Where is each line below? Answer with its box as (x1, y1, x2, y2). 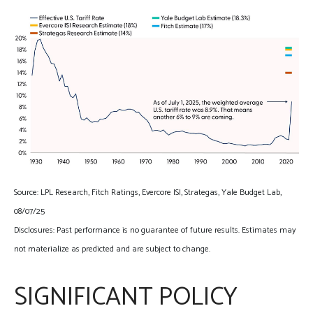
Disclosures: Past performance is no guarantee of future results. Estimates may (14, 223, 296, 237)
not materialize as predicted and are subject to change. (14, 242, 210, 256)
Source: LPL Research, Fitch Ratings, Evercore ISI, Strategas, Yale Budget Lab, (14, 185, 282, 199)
